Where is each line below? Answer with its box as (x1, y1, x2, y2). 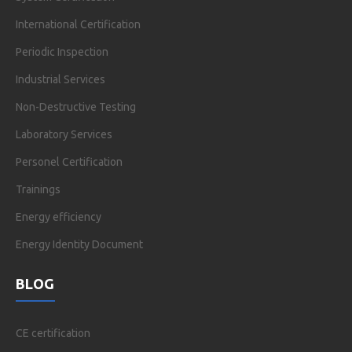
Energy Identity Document (16, 237, 144, 251)
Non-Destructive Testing (16, 100, 137, 113)
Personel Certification (16, 155, 123, 168)
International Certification (16, 17, 141, 31)
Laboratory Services (16, 127, 113, 141)
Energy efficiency (16, 210, 102, 223)
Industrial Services (16, 72, 106, 86)
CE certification (16, 326, 91, 339)
